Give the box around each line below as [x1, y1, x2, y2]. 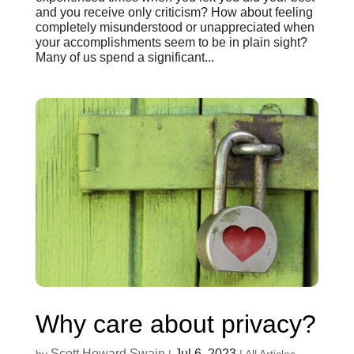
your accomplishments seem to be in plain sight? [35, 36, 307, 50]
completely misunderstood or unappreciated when [35, 21, 314, 35]
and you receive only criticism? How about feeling [35, 6, 313, 20]
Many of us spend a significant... [35, 51, 214, 65]
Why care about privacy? [35, 310, 316, 339]
